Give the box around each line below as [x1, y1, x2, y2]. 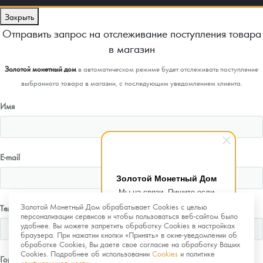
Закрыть [5, 11, 34, 22]
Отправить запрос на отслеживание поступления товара [2, 26, 261, 41]
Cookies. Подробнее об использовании [21, 248, 152, 258]
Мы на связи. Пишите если [119, 186, 214, 197]
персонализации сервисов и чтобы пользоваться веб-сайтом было [21, 211, 238, 221]
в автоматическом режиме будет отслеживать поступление [76, 64, 258, 74]
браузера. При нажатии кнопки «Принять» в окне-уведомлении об [21, 230, 237, 240]
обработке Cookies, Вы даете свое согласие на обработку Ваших [21, 239, 240, 249]
